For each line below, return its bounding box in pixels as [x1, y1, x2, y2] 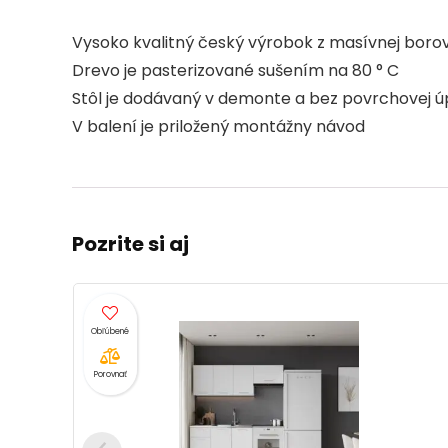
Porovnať [94, 368, 128, 380]
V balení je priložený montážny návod [72, 115, 365, 139]
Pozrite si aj [72, 230, 189, 259]
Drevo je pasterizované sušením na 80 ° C [72, 59, 399, 83]
